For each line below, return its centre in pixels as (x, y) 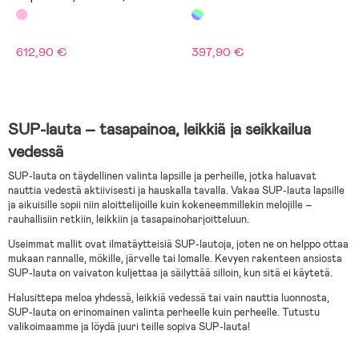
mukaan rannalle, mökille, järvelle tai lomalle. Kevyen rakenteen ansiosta (175, 258)
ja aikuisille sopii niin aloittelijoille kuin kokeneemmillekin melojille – (160, 204)
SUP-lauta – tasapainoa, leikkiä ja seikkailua (159, 129)
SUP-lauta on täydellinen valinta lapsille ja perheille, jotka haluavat (162, 175)
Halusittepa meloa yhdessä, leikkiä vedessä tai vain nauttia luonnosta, (169, 297)
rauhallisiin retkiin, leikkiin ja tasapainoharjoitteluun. (129, 219)
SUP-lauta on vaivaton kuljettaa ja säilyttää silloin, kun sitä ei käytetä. (170, 272)
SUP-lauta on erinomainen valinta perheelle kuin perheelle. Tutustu (164, 312)
